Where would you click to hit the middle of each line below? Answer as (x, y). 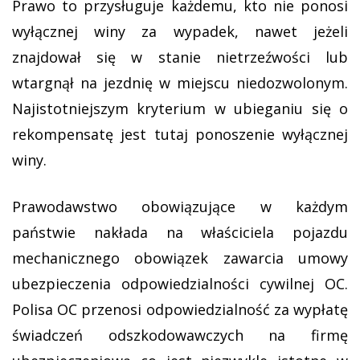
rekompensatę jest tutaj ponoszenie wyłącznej (180, 134)
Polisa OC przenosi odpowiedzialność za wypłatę (180, 309)
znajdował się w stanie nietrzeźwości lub (180, 57)
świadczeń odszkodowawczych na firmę (180, 335)
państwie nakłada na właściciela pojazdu (180, 232)
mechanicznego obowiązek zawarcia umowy (180, 258)
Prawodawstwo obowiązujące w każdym (180, 207)
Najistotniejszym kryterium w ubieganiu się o (180, 108)
